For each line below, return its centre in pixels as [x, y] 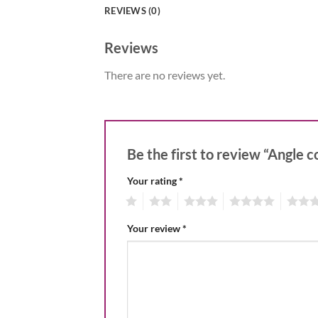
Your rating [153, 180]
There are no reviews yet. [165, 75]
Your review [155, 229]
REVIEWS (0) [132, 10]
